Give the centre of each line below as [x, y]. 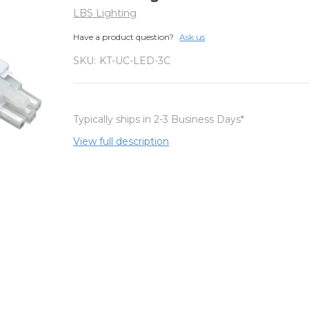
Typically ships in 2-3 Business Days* [159, 119]
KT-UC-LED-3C [135, 60]
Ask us [192, 37]
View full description [121, 141]
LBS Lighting [105, 13]
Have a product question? [124, 37]
